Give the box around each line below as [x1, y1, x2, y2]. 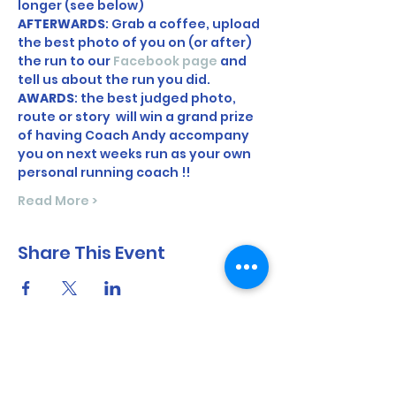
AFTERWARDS [18, 15, 105, 33]
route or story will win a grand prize [18, 108, 256, 126]
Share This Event [18, 240, 165, 265]
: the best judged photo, [74, 89, 239, 107]
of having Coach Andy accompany [18, 126, 252, 144]
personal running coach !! [18, 164, 193, 181]
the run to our [18, 52, 113, 70]
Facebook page [113, 52, 217, 70]
